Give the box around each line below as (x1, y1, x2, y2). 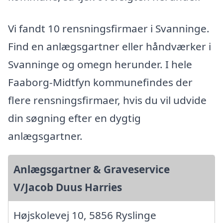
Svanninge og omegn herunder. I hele (8, 57, 192, 71)
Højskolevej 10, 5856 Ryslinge (13, 208, 156, 222)
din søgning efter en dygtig (8, 111, 141, 125)
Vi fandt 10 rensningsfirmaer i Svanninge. (8, 21, 210, 35)
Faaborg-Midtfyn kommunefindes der (8, 75, 193, 89)
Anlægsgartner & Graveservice (13, 162, 170, 176)
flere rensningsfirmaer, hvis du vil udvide (8, 93, 207, 107)
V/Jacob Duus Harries (13, 180, 122, 194)
